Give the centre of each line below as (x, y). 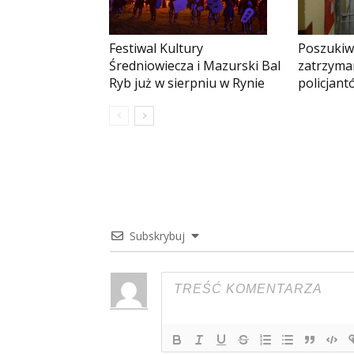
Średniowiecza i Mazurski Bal (195, 65)
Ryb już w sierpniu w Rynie (187, 83)
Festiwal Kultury (156, 48)
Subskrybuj (159, 236)
